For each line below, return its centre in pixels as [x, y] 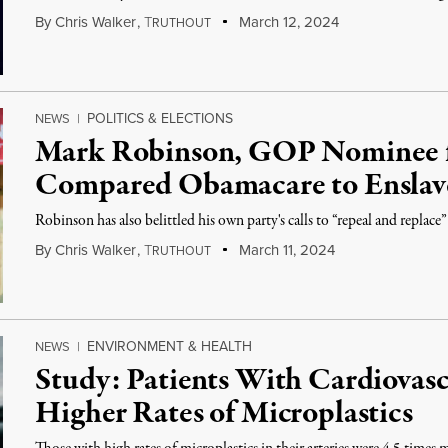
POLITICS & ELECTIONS [160, 118]
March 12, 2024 [286, 21]
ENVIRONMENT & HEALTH [170, 346]
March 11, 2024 [284, 249]
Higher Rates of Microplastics [224, 414]
